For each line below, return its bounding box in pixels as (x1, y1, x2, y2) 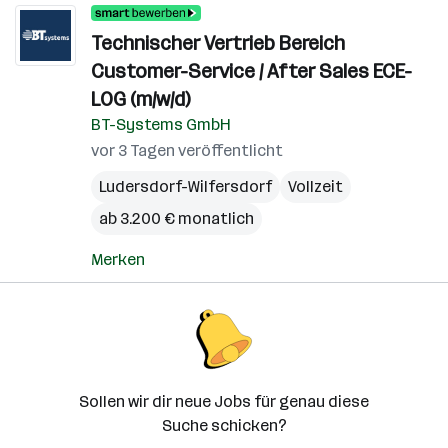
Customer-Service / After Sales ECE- (91, 59, 412, 83)
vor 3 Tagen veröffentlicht (91, 141, 283, 160)
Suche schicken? (161, 416, 287, 435)
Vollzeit (288, 177, 343, 196)
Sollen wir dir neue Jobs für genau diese (79, 392, 369, 411)
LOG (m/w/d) (91, 87, 190, 111)
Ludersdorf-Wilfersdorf (99, 177, 272, 196)
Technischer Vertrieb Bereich (91, 31, 345, 55)
